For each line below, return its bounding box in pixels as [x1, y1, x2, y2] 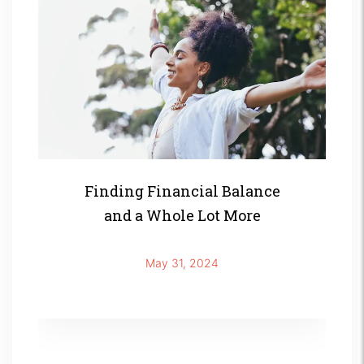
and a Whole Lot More [103, 205, 261, 225]
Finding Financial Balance [84, 180, 280, 201]
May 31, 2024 [145, 255, 219, 270]
